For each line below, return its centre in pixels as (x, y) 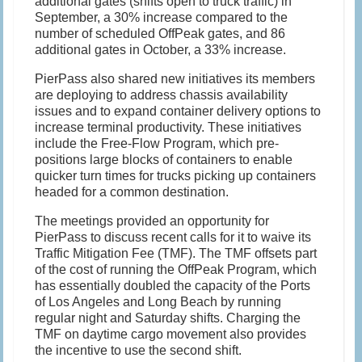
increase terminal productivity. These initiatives (168, 128)
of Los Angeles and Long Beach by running (158, 302)
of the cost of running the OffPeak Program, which (176, 270)
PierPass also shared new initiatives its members (175, 79)
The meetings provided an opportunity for (152, 221)
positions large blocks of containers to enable (164, 160)
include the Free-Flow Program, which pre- (157, 144)
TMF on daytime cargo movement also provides (171, 335)
